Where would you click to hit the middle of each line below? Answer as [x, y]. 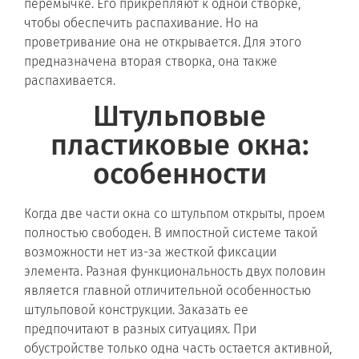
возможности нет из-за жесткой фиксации [150, 252]
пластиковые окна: [179, 145]
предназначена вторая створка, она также [151, 61]
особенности [179, 174]
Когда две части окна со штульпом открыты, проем [175, 214]
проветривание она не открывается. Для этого [163, 42]
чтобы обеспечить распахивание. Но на [141, 23]
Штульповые [179, 117]
